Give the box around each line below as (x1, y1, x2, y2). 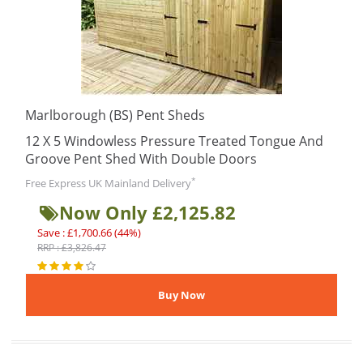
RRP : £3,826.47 (37, 241, 106, 254)
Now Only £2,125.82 (59, 200, 236, 224)
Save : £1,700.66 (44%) (37, 225, 141, 240)
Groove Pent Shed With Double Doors (25, 150, 257, 168)
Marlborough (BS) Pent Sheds (25, 106, 205, 124)
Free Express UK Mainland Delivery (25, 176, 191, 190)
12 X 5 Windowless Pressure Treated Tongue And (25, 132, 323, 150)
